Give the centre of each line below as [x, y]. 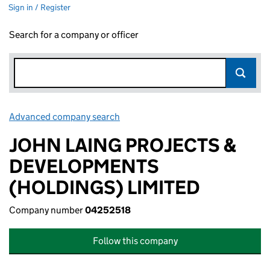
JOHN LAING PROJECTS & [123, 145]
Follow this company [135, 241]
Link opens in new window [175, 117]
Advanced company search [64, 117]
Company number [47, 210]
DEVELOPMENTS [84, 166]
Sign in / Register [39, 7]
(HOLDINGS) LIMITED [105, 187]
